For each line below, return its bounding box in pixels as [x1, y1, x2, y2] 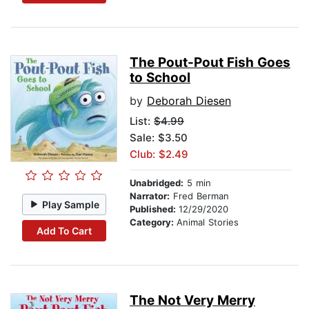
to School [130, 70, 190, 86]
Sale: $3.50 [130, 131, 188, 145]
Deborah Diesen [147, 94, 231, 108]
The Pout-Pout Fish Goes [130, 54, 290, 71]
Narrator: [130, 190, 170, 202]
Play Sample [42, 198, 100, 210]
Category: [130, 217, 177, 228]
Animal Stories [177, 217, 239, 228]
